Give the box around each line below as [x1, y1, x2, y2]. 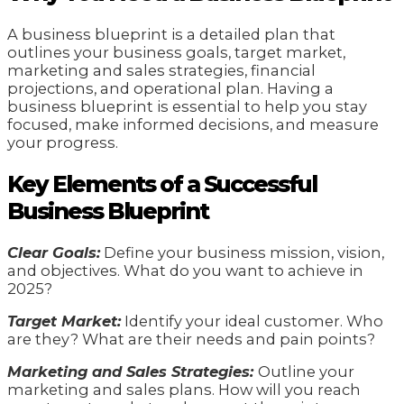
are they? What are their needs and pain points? [7, 330, 375, 348]
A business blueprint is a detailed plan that [7, 25, 335, 44]
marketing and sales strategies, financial [7, 61, 316, 80]
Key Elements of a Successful [7, 170, 317, 197]
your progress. [7, 133, 118, 152]
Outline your [258, 363, 354, 381]
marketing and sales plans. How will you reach [7, 381, 361, 399]
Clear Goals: [7, 243, 100, 262]
